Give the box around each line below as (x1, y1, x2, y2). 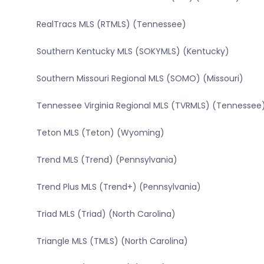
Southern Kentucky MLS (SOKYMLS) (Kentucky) (36, 45, 229, 58)
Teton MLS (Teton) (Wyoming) (36, 127, 164, 139)
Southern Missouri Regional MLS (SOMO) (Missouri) (36, 72, 243, 85)
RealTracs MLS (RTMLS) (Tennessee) (36, 18, 186, 31)
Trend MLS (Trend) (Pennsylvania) (36, 154, 177, 166)
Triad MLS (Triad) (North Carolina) (36, 208, 176, 220)
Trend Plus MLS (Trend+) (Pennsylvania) (36, 181, 201, 193)
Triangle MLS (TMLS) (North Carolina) (36, 235, 188, 247)
